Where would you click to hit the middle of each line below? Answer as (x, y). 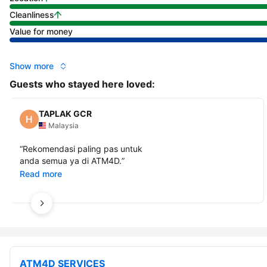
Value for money (41, 32)
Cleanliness (32, 15)
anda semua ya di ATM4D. (71, 160)
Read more (41, 173)
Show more (32, 66)
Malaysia (63, 125)
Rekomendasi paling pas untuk (83, 148)
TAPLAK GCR (65, 113)
